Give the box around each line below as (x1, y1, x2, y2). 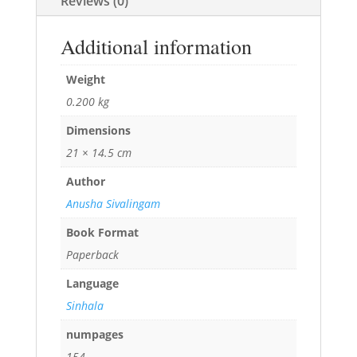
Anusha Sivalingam (65, 195, 160, 211)
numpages (65, 326, 124, 342)
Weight (65, 71, 105, 87)
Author (65, 173, 105, 189)
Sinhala (65, 297, 104, 313)
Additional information (60, 32, 252, 60)
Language (65, 275, 119, 291)
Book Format (65, 224, 139, 240)
